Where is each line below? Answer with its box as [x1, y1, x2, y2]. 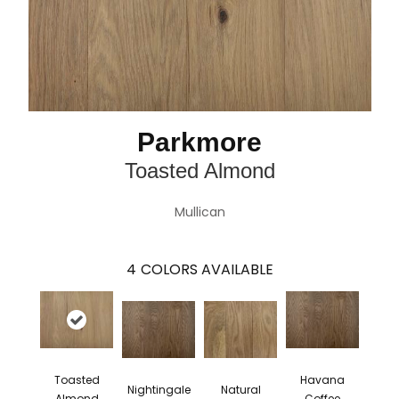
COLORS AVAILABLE [140, 259, 273, 281]
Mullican [174, 203, 225, 222]
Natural [220, 381, 261, 397]
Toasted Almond [124, 159, 275, 183]
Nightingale [126, 381, 191, 397]
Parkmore [137, 127, 262, 158]
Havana [300, 372, 345, 388]
